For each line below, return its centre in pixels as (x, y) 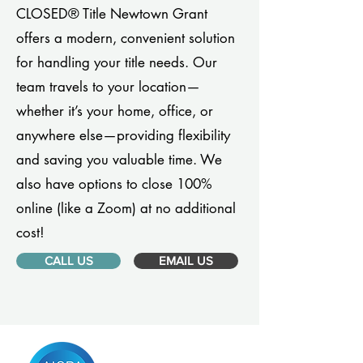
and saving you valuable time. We (119, 160)
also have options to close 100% (114, 184)
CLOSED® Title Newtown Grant (112, 14)
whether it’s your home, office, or (115, 111)
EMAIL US (186, 261)
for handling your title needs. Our (117, 62)
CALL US (68, 261)
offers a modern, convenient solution (126, 38)
